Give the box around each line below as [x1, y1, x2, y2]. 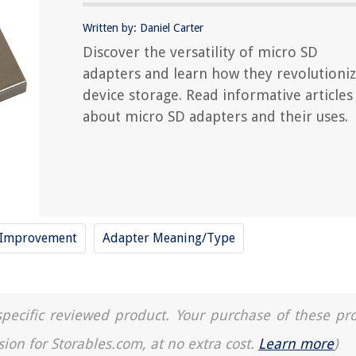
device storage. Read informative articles [83, 87, 353, 103]
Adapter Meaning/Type [103, 230, 235, 246]
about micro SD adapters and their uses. [83, 108, 348, 125]
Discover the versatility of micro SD [83, 44, 318, 60]
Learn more [258, 335, 334, 352]
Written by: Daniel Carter [83, 21, 203, 34]
